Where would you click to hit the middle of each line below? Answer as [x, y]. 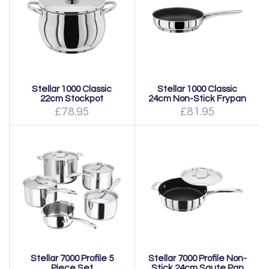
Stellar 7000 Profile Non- [197, 258]
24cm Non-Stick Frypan [197, 98]
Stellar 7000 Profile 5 [72, 258]
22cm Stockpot [72, 98]
